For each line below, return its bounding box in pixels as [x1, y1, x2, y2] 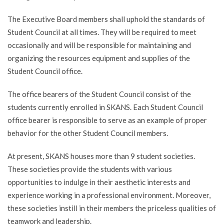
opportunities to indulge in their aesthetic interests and [7, 177, 190, 186]
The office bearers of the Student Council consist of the [7, 89, 191, 98]
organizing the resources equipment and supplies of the [7, 53, 190, 62]
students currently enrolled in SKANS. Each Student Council [7, 102, 203, 111]
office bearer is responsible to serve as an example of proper [7, 115, 207, 124]
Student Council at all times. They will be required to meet [7, 27, 196, 36]
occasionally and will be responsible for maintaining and [7, 40, 191, 49]
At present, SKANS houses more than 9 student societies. [7, 151, 195, 160]
